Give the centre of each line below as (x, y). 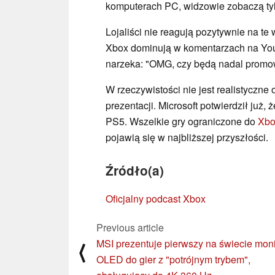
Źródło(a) (135, 171)
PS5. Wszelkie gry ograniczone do (182, 122)
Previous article (130, 228)
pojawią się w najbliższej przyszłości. (187, 137)
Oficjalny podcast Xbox (156, 199)
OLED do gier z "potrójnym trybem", (173, 260)
